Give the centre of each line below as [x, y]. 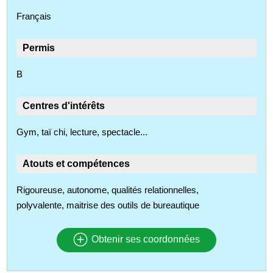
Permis [39, 48]
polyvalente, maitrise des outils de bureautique [108, 205]
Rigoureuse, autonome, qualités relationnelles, [108, 190]
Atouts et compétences [76, 163]
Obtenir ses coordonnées [144, 239]
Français [34, 16]
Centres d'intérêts [64, 105]
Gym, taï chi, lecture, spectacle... [82, 132]
